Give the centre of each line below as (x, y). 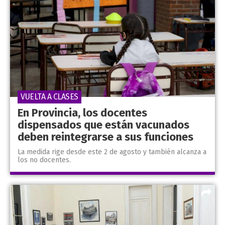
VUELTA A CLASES (49, 97)
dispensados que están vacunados (103, 125)
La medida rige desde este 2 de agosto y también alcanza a (112, 152)
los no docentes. (44, 160)
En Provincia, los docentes (82, 113)
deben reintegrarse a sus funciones (105, 137)
